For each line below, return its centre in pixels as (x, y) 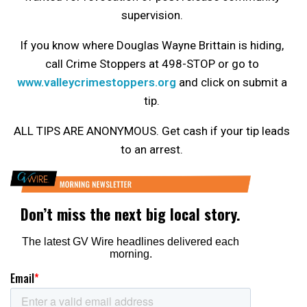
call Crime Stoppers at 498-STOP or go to (152, 64)
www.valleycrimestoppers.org (96, 83)
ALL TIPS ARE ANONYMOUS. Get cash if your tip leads (152, 131)
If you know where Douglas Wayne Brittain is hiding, (152, 46)
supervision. (152, 15)
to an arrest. (152, 150)
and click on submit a (231, 83)
